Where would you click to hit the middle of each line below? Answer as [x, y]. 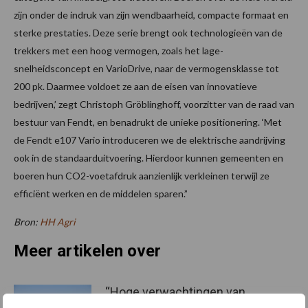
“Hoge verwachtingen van [175, 291]
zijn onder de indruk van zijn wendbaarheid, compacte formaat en [151, 14]
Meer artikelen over [87, 251]
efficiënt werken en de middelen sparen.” [101, 193]
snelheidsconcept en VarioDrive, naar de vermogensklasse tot [146, 68]
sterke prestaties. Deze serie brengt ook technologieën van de [148, 32]
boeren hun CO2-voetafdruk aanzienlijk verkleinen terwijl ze [142, 175]
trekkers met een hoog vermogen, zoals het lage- [119, 50]
